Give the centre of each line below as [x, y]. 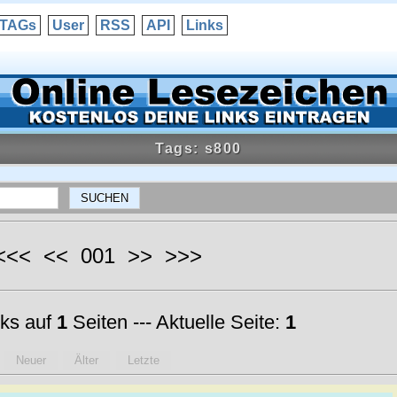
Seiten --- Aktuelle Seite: [176, 322]
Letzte [143, 360]
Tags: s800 [198, 148]
